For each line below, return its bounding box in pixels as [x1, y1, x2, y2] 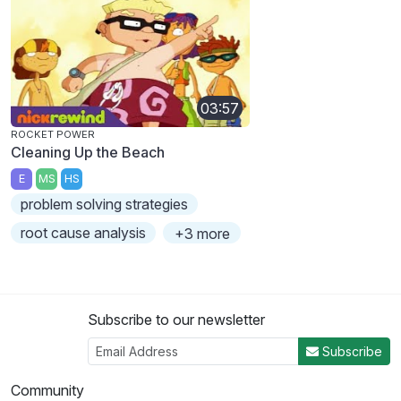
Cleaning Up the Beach [11, 143, 165, 162]
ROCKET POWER [11, 128, 95, 141]
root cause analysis [21, 223, 147, 242]
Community [11, 380, 84, 399]
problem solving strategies [21, 194, 189, 213]
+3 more [174, 224, 230, 243]
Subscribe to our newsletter [88, 310, 265, 328]
